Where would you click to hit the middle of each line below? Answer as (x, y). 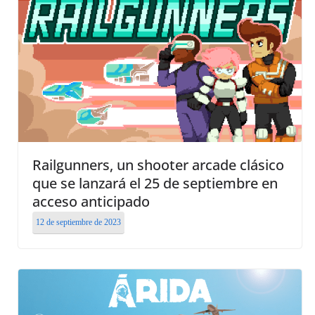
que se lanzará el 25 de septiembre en (155, 184)
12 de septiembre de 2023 (78, 223)
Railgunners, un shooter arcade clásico (158, 165)
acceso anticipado (91, 202)
